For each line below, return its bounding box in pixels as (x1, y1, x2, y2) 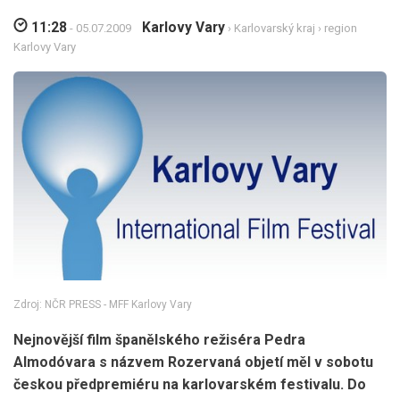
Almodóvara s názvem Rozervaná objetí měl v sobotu (13, 354, 373, 371)
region (324, 21, 357, 35)
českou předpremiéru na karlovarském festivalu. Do (13, 376, 366, 394)
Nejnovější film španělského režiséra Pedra (13, 331, 305, 349)
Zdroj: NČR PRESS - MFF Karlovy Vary (13, 298, 192, 312)
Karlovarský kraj (234, 21, 315, 35)
